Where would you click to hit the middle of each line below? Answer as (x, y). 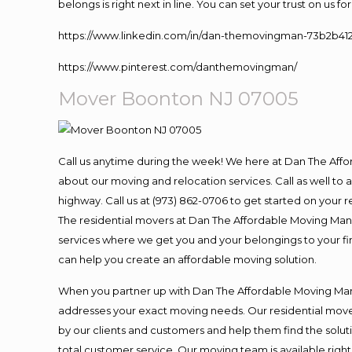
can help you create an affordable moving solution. (188, 259)
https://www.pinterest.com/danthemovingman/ (178, 67)
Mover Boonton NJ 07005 (179, 99)
